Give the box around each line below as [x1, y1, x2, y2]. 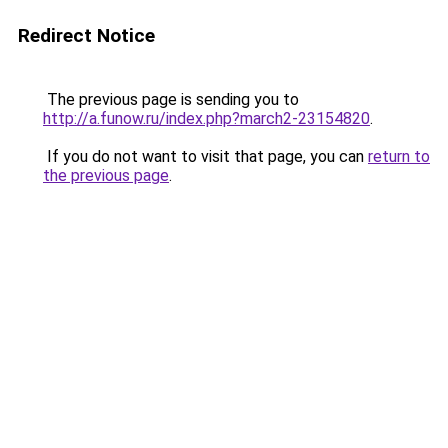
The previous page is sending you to [43, 90, 299, 109]
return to [368, 147, 430, 166]
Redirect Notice [18, 24, 155, 47]
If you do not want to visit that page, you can [43, 147, 368, 166]
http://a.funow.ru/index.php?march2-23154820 [43, 109, 370, 128]
